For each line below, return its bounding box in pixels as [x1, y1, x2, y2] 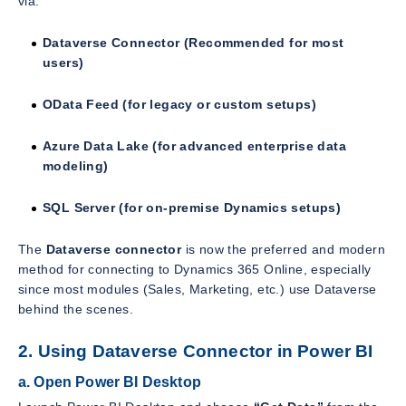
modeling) [43, 159, 109, 174]
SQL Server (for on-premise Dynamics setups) [43, 200, 342, 216]
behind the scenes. [18, 302, 134, 317]
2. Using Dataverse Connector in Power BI [18, 342, 373, 362]
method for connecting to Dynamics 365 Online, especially [18, 262, 372, 277]
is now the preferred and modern [181, 242, 386, 257]
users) [43, 55, 84, 71]
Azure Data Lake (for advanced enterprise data [43, 139, 346, 154]
